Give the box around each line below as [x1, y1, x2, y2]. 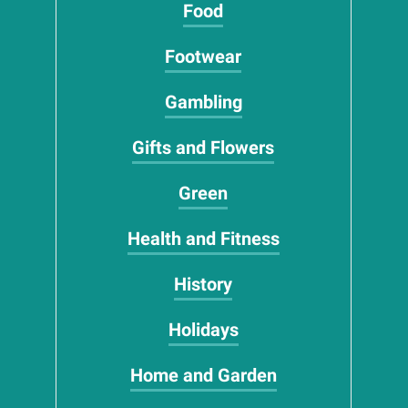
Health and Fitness [127, 228, 280, 250]
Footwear [165, 46, 242, 67]
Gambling [164, 91, 242, 113]
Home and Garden [129, 364, 277, 386]
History [174, 273, 233, 295]
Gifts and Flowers [132, 137, 275, 158]
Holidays [168, 319, 239, 341]
